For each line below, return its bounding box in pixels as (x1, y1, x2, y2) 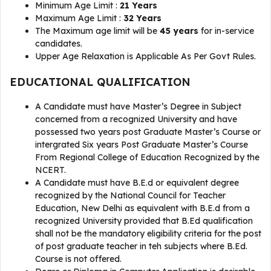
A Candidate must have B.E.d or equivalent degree (35, 177, 239, 188)
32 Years (123, 13, 162, 24)
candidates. (35, 38, 82, 49)
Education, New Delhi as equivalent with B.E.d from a (35, 203, 250, 214)
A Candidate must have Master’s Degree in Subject (35, 101, 241, 112)
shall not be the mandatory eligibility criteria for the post (35, 228, 261, 239)
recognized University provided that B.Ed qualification (35, 215, 253, 226)
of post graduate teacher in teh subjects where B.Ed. (35, 241, 247, 252)
